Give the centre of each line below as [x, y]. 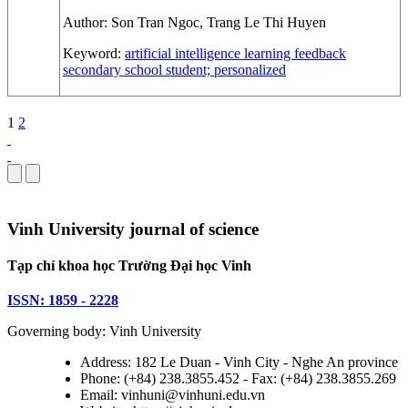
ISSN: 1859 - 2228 [63, 301]
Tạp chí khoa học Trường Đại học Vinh [129, 266]
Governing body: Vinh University [104, 331]
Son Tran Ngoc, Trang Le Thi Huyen [219, 23]
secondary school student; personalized [174, 70]
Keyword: [94, 54]
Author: [87, 23]
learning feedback [293, 54]
